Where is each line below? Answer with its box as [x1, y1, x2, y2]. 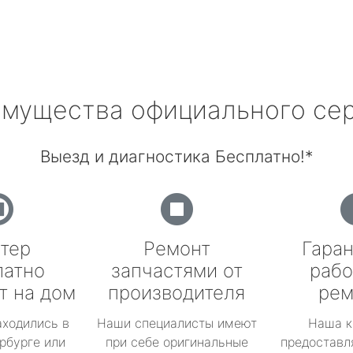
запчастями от [110, 259, 243, 282]
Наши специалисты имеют [96, 315, 257, 331]
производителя [108, 281, 245, 304]
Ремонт [143, 237, 210, 260]
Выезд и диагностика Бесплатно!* [40, 147, 313, 166]
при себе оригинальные [105, 334, 248, 350]
